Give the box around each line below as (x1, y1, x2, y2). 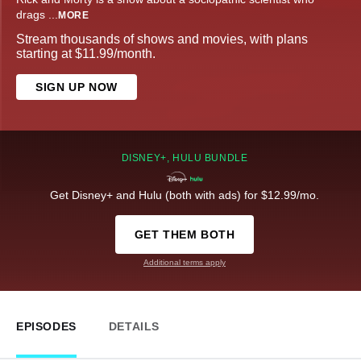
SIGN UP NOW (35, 81, 118, 94)
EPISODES (16, 320, 77, 334)
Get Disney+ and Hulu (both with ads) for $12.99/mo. (50, 189, 319, 202)
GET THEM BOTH (134, 228, 235, 242)
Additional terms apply (143, 258, 226, 268)
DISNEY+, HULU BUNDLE (121, 152, 248, 164)
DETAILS (108, 320, 160, 334)
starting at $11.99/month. (16, 47, 156, 61)
